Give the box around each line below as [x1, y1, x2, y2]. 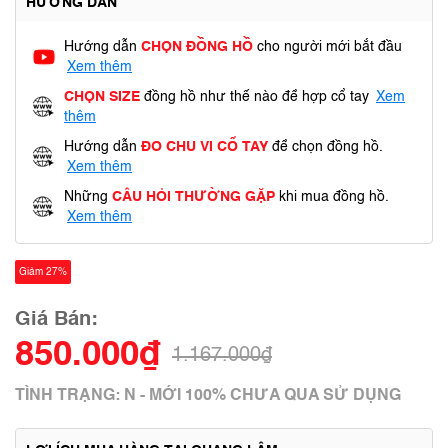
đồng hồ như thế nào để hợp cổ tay [140, 90, 373, 104]
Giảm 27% [19, 267, 67, 277]
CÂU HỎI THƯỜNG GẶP [112, 190, 275, 204]
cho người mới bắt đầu [257, 40, 402, 54]
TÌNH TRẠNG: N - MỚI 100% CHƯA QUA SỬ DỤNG [15, 388, 401, 404]
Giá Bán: [15, 310, 98, 330]
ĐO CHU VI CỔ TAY [141, 140, 268, 154]
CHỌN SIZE [64, 90, 140, 104]
